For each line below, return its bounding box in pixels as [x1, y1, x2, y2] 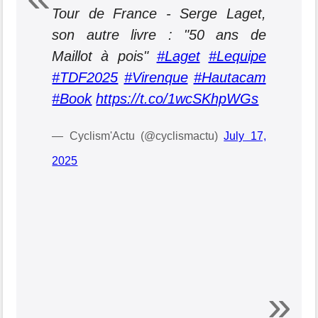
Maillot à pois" [52, 48, 157, 64]
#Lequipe [208, 48, 266, 64]
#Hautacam [193, 70, 266, 85]
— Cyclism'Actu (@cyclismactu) [52, 130, 224, 142]
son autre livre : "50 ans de [52, 27, 266, 43]
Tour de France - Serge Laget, [52, 6, 266, 21]
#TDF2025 [52, 70, 119, 85]
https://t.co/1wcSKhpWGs [96, 91, 259, 106]
